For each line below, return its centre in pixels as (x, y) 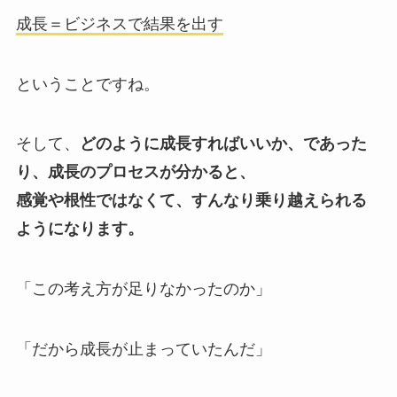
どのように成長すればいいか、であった (223, 144)
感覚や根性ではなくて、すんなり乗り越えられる (191, 201)
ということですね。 (87, 84)
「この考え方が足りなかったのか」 (143, 289)
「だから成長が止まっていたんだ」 (143, 350)
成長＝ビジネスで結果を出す (119, 23)
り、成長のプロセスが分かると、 (135, 172)
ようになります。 (79, 229)
